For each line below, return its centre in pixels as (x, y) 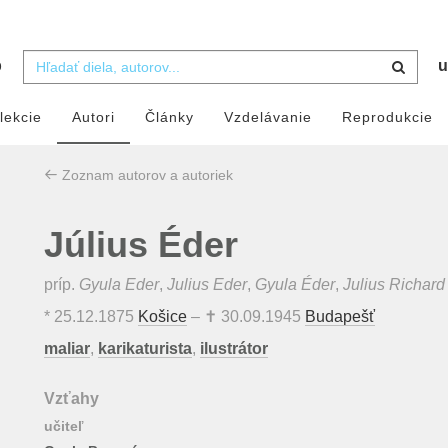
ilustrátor (234, 349)
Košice (162, 317)
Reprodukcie (387, 117)
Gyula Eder (119, 285)
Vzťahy (71, 399)
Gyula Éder (295, 285)
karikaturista (145, 349)
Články (169, 117)
